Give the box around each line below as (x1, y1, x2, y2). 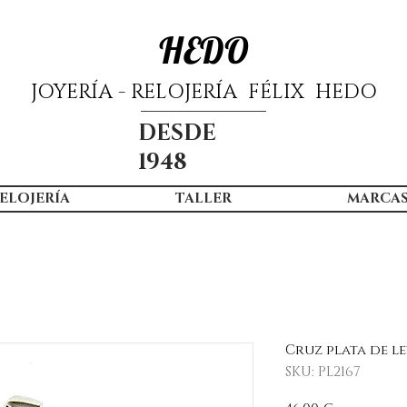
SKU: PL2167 (285, 362, 361, 382)
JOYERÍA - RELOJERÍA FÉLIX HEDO (30, 79, 377, 105)
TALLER (175, 188, 232, 208)
